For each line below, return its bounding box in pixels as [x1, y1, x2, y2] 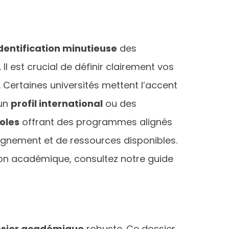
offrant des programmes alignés [19, 115, 172, 128]
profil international [11, 97, 103, 110]
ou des [103, 97, 136, 110]
